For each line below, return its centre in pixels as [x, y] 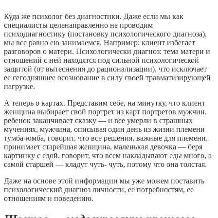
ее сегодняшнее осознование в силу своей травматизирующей [107, 77]
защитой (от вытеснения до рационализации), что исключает [105, 69]
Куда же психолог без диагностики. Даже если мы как [94, 16]
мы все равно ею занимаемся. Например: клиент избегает [100, 42]
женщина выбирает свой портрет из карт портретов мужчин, [105, 111]
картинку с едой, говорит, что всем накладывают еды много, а [108, 155]
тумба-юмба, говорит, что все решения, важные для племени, [106, 138]
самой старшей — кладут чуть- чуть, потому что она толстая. [105, 164]
